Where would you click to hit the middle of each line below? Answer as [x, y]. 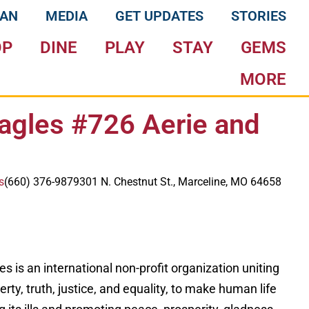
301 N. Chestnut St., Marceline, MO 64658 [180, 182]
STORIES [259, 16]
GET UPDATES [160, 16]
